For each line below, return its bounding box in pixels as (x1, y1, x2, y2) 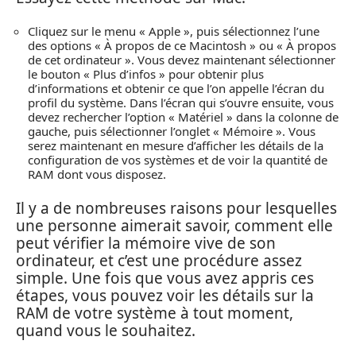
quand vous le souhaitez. (16, 319, 195, 341)
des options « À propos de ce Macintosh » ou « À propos (28, 37, 336, 54)
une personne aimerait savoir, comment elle (16, 215, 333, 236)
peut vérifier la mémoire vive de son (16, 232, 276, 253)
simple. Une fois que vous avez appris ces (16, 267, 314, 288)
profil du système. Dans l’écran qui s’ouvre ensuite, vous (28, 95, 334, 111)
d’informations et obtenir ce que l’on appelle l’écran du (28, 80, 324, 97)
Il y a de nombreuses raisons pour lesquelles (16, 197, 337, 219)
